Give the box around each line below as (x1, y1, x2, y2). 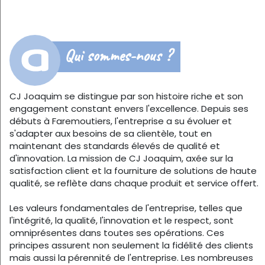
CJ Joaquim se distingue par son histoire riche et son (9, 89, 243, 102)
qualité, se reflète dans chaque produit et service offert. (9, 176, 258, 189)
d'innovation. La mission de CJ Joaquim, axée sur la (9, 151, 233, 164)
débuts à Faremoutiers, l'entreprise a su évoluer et (9, 114, 232, 127)
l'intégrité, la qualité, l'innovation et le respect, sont (9, 214, 234, 227)
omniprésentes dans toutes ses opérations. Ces (9, 226, 224, 239)
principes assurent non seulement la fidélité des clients (9, 238, 253, 251)
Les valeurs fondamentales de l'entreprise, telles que (9, 201, 243, 214)
